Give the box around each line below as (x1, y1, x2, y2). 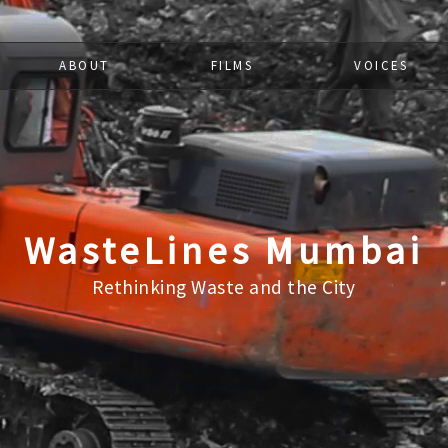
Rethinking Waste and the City (92, 275, 356, 299)
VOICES (354, 57, 409, 74)
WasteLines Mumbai (23, 226, 425, 274)
